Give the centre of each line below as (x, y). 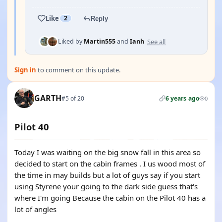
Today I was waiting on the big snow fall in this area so (108, 152)
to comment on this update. (78, 70)
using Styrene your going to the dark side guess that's (106, 186)
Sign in (25, 70)
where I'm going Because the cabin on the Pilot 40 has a (110, 198)
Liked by (71, 41)
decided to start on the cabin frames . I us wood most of (110, 164)
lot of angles (35, 209)
